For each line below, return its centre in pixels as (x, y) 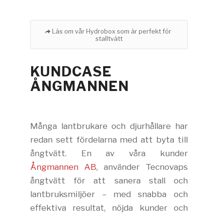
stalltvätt (109, 38)
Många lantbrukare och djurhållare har (109, 126)
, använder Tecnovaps (142, 167)
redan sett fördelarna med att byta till (109, 140)
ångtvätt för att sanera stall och (109, 181)
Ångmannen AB (64, 167)
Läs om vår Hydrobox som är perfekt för (112, 31)
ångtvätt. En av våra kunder (109, 153)
